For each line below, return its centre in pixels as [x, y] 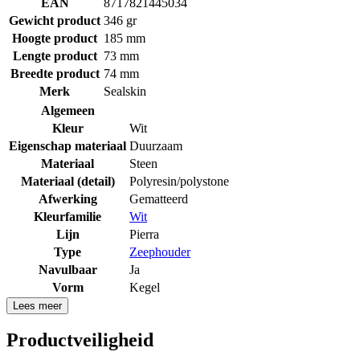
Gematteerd [159, 198]
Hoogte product [55, 38]
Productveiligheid [80, 340]
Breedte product [55, 73]
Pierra [144, 234]
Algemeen [67, 110]
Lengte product [55, 55]
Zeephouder [160, 252]
